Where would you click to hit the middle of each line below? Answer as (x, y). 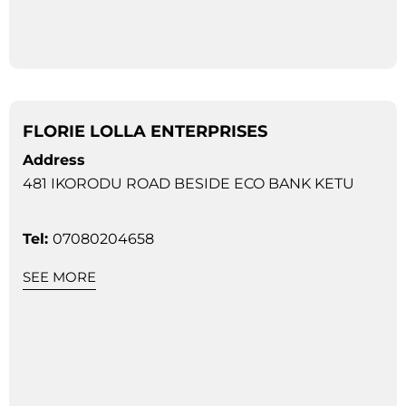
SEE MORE (59, 276)
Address (54, 159)
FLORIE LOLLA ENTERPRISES (145, 131)
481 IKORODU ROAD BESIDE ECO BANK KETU (188, 183)
